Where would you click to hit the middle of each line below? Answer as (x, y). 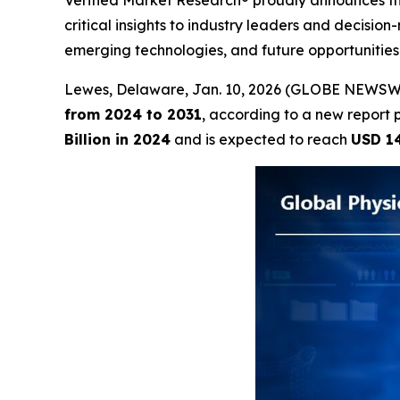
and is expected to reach (261, 139)
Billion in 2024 (117, 139)
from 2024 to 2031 (133, 114)
